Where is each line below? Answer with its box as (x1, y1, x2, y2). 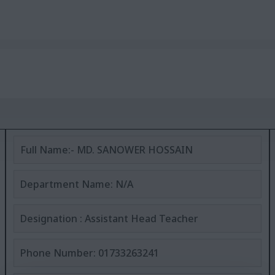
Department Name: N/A (20, 177, 133, 191)
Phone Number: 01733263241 (20, 246, 159, 260)
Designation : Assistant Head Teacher (20, 212, 198, 225)
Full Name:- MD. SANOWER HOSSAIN (20, 143, 193, 157)
